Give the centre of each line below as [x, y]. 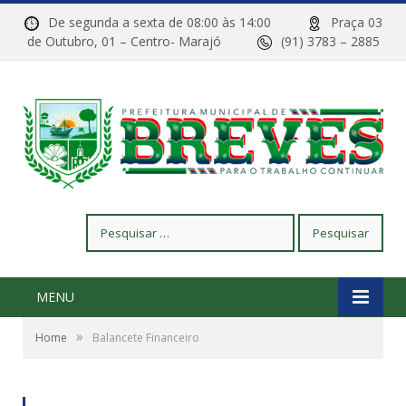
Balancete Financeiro [146, 338]
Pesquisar [114, 223]
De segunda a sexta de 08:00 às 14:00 [177, 22]
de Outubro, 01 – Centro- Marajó [142, 41]
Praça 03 [356, 22]
